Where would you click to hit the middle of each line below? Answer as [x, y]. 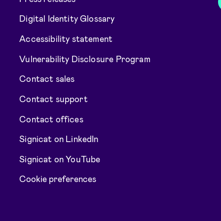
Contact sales [47, 79]
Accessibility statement [66, 38]
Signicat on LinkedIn [59, 138]
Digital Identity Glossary [67, 18]
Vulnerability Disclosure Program [85, 58]
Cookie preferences [58, 178]
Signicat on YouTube [60, 159]
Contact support [54, 98]
